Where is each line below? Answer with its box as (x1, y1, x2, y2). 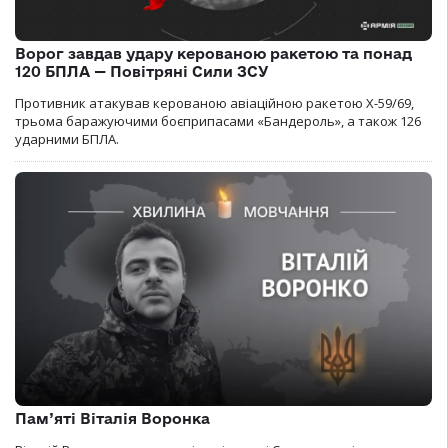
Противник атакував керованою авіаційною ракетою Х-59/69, (15, 93, 414, 112)
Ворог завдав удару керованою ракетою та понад (15, 44, 412, 62)
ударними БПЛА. (15, 129, 119, 148)
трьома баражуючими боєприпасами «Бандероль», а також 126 (15, 111, 421, 130)
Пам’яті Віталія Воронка (15, 410, 210, 428)
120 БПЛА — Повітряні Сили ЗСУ (15, 62, 269, 80)
